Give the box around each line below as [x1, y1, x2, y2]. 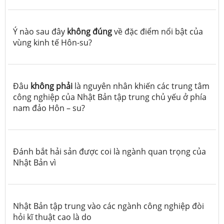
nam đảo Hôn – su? [13, 102, 85, 113]
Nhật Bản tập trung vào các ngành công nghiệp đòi [13, 200, 204, 211]
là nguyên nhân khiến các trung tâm [72, 80, 209, 91]
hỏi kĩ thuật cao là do [13, 211, 91, 222]
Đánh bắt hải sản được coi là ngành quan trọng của [13, 145, 206, 157]
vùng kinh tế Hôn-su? [13, 36, 92, 48]
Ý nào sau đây [13, 25, 67, 37]
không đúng [67, 25, 112, 37]
